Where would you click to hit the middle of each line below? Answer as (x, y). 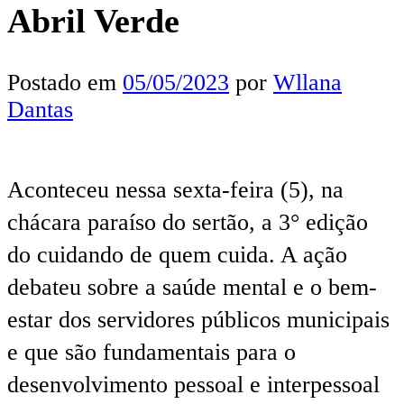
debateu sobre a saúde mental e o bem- (192, 287)
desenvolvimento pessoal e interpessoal (193, 384)
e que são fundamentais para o (151, 352)
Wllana (308, 82)
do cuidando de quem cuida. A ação (177, 254)
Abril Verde (93, 21)
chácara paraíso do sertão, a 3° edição (188, 222)
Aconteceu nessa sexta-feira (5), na (175, 189)
